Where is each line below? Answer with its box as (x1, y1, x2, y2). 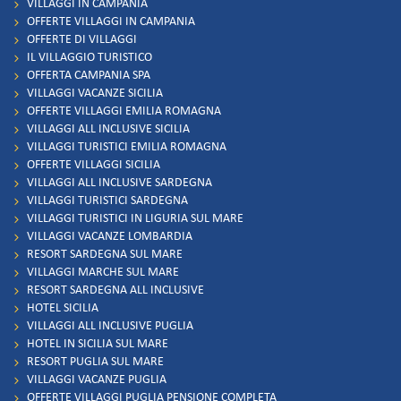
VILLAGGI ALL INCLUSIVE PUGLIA (27, 320, 193, 334)
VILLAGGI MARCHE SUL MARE (27, 266, 179, 280)
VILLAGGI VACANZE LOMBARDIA (27, 230, 192, 244)
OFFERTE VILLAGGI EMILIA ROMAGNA (27, 105, 221, 119)
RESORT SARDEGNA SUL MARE (27, 248, 183, 262)
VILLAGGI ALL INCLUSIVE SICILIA (27, 123, 190, 137)
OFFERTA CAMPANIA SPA (27, 69, 150, 83)
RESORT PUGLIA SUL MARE (27, 355, 164, 370)
